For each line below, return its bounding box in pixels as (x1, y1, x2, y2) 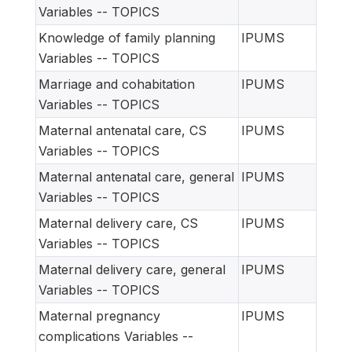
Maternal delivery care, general (38, 261, 225, 277)
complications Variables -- (38, 328, 193, 344)
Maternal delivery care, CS (38, 214, 198, 231)
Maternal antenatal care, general (38, 168, 234, 185)
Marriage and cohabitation (38, 75, 195, 92)
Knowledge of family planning (38, 29, 215, 46)
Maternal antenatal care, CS (38, 122, 207, 138)
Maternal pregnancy (38, 307, 160, 324)
